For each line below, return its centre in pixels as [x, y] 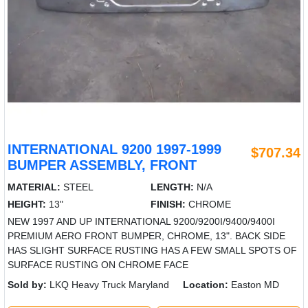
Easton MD [254, 285]
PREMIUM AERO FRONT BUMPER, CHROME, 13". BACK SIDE [146, 236]
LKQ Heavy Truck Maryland [108, 285]
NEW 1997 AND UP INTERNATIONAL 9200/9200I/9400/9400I [141, 222]
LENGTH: [173, 187]
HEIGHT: [27, 205]
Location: [206, 285]
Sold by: [27, 285]
